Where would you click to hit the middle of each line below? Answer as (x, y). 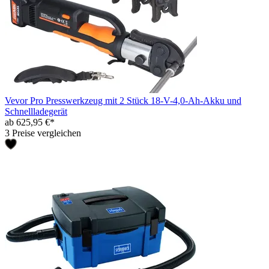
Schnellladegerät (36, 111)
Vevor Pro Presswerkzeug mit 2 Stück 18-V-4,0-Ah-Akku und (123, 100)
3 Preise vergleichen (43, 133)
